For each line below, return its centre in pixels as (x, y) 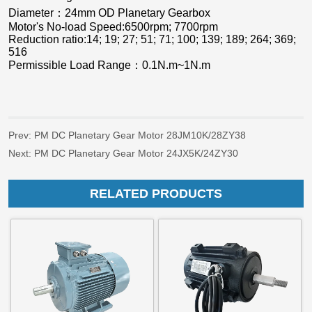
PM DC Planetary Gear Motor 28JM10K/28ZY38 (140, 135)
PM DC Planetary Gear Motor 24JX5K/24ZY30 (136, 154)
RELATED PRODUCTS (156, 193)
